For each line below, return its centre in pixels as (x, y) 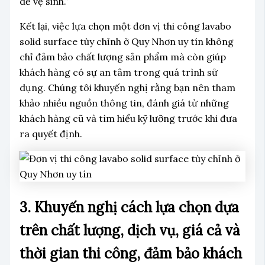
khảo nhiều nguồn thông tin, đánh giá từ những (124, 103)
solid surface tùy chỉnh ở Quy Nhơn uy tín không (126, 41)
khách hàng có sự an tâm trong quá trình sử (118, 72)
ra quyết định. (51, 133)
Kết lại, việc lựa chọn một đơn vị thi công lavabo (125, 26)
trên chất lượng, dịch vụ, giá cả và (130, 230)
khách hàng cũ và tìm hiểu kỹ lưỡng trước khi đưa (128, 118)
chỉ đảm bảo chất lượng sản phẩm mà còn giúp (122, 56)
